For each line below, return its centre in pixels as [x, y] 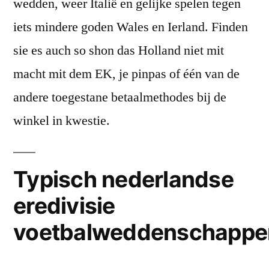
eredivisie [64, 206]
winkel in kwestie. [62, 121]
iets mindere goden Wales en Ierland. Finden [131, 27]
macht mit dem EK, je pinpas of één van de [126, 74]
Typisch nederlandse [123, 179]
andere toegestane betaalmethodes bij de [120, 97]
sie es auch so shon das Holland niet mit [119, 50]
